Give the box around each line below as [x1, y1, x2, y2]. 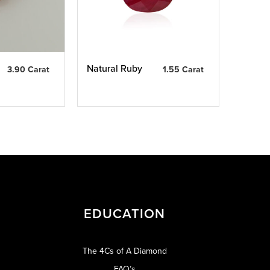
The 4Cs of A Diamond [82, 245, 167, 258]
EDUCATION [84, 204, 165, 224]
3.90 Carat [7, 63, 49, 77]
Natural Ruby [87, 61, 142, 76]
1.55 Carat [162, 63, 204, 77]
